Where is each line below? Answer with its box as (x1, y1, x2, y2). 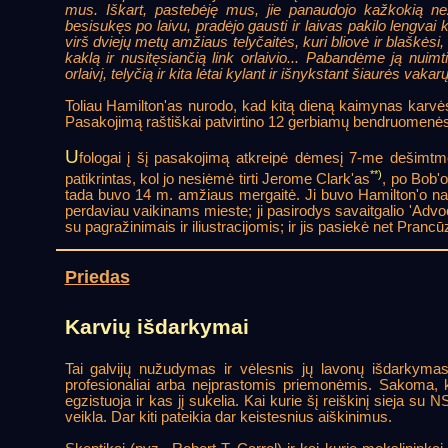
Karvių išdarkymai (64, 315, 249, 340)
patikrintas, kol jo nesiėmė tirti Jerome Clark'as (64, 170, 371, 187)
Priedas (64, 267, 130, 288)
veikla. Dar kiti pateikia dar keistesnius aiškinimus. (64, 409, 392, 426)
